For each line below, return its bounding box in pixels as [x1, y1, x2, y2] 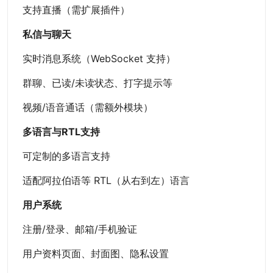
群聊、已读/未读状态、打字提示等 [23, 77, 172, 90]
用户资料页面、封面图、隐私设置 [23, 247, 169, 260]
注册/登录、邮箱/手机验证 [23, 223, 137, 236]
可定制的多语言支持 [23, 150, 110, 163]
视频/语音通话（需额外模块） [23, 101, 153, 114]
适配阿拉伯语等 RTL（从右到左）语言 [23, 174, 190, 187]
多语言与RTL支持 [23, 126, 100, 138]
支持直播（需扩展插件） [23, 4, 130, 16]
